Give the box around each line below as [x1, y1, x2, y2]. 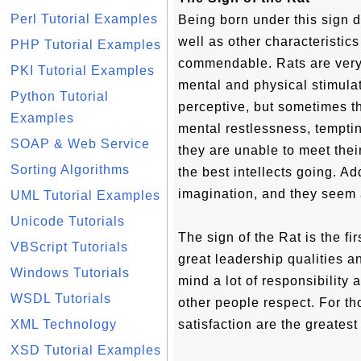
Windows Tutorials [10, 266, 130, 280]
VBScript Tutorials [10, 240, 128, 254]
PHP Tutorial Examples [10, 38, 161, 52]
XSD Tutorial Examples [10, 343, 161, 357]
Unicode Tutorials [10, 214, 125, 228]
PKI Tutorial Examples [10, 64, 155, 77]
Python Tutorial [10, 89, 109, 103]
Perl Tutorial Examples [10, 12, 158, 26]
